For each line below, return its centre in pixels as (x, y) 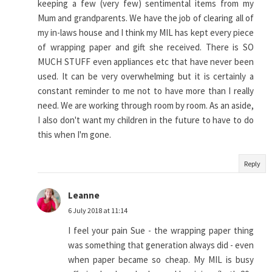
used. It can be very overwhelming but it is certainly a (146, 76)
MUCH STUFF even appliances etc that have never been (146, 62)
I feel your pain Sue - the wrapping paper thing (161, 231)
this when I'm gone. (74, 135)
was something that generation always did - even (161, 245)
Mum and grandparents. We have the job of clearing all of (146, 18)
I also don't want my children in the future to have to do (146, 120)
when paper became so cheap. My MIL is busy (161, 260)
